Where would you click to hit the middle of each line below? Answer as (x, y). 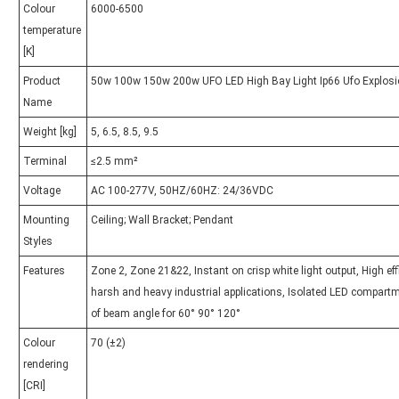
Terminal (45, 162)
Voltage (42, 191)
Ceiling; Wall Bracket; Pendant (162, 220)
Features (44, 271)
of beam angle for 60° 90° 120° (166, 314)
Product (42, 81)
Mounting (46, 220)
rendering (46, 365)
